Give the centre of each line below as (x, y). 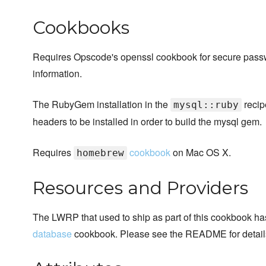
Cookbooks (81, 28)
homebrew (100, 153)
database (52, 234)
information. (57, 74)
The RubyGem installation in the (102, 104)
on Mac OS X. (201, 153)
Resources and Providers (140, 188)
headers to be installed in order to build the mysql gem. (147, 122)
